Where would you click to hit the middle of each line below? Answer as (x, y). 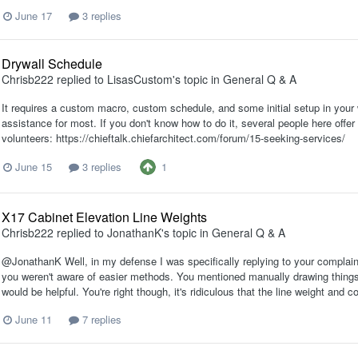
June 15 (34, 167)
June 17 (34, 15)
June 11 (34, 320)
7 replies (100, 320)
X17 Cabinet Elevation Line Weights (104, 217)
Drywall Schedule (52, 63)
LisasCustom (140, 79)
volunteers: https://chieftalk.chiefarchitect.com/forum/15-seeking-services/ (173, 137)
